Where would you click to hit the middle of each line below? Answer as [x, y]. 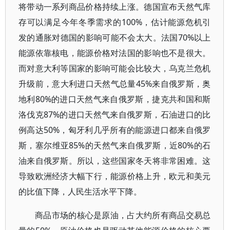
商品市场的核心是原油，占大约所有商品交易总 [123, 215]
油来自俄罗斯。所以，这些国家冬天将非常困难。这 [115, 161]
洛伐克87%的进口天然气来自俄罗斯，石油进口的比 [115, 114]
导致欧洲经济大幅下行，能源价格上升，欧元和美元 [115, 176]
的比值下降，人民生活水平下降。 [80, 191]
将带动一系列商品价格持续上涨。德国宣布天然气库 [115, 7]
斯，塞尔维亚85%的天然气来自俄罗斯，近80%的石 [115, 145]
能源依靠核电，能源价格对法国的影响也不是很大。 [115, 53]
